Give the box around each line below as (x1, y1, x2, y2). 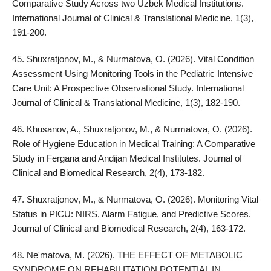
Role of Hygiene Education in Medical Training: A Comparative (11, 138, 255, 149)
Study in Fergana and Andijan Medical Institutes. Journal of (11, 152, 242, 163)
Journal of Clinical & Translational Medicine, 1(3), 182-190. (11, 97, 240, 108)
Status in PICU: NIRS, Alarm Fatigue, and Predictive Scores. (11, 208, 251, 219)
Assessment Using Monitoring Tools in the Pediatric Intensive (11, 68, 253, 79)
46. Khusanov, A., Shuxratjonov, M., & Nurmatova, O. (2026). (11, 123, 252, 134)
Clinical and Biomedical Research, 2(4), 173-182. (11, 167, 204, 178)
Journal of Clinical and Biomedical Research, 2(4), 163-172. (11, 223, 246, 233)
